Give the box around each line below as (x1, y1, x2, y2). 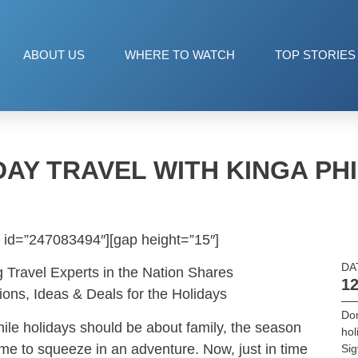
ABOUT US (23, 48, 85, 62)
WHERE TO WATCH (125, 48, 235, 62)
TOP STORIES (275, 48, 356, 62)
